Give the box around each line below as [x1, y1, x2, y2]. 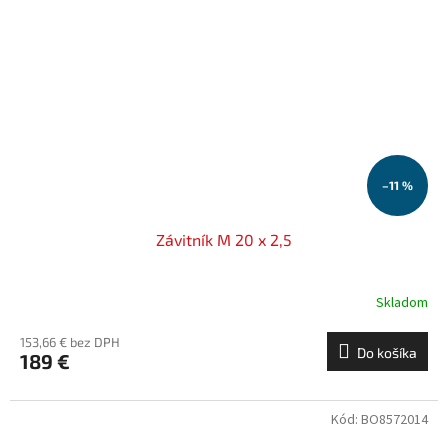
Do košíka [357, 344, 417, 362]
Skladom [376, 292, 428, 313]
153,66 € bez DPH [20, 334, 120, 351]
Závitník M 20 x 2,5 [156, 230, 292, 250]
